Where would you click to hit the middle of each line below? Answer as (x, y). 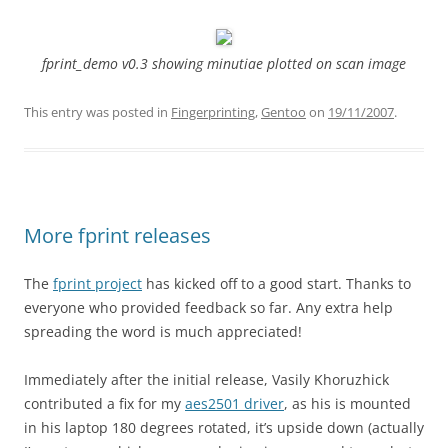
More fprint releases (117, 235)
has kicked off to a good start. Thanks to (276, 283)
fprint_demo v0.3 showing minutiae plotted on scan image (224, 63)
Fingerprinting (213, 112)
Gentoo (283, 112)
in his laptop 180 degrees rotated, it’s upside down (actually (224, 427)
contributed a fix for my (104, 403)
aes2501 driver (234, 403)
